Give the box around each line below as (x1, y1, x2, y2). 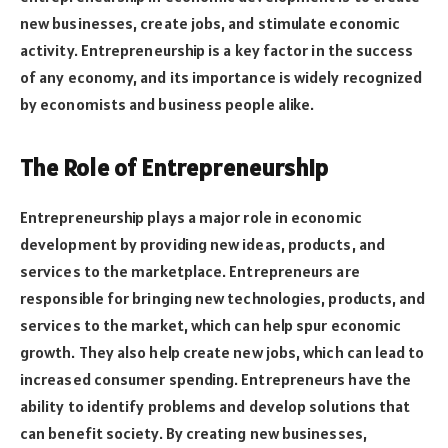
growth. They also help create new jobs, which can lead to (20, 342, 425, 363)
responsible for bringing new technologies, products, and (20, 288, 426, 309)
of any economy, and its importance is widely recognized (20, 66, 423, 87)
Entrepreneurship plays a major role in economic (20, 207, 362, 228)
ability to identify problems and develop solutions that (20, 396, 411, 417)
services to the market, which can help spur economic (20, 315, 402, 336)
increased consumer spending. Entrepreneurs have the (20, 369, 412, 390)
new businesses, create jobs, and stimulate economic (20, 12, 401, 33)
